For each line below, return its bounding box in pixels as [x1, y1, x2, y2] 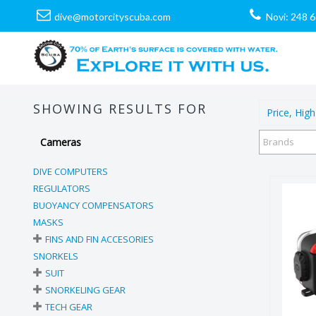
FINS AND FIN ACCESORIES [45, 233, 154, 245]
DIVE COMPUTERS [33, 165, 108, 178]
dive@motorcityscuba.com [54, 11, 171, 23]
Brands [263, 135, 294, 148]
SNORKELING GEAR [45, 284, 126, 296]
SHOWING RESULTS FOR [33, 100, 207, 117]
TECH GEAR [45, 300, 92, 313]
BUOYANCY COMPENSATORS [33, 199, 154, 212]
